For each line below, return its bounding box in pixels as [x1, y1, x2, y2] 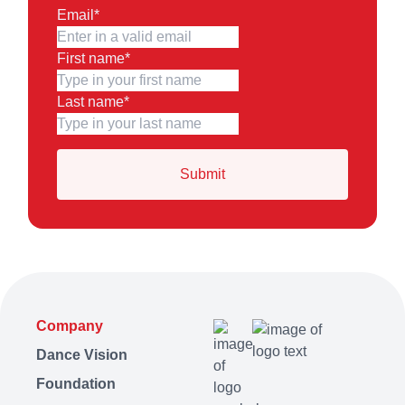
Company [36, 317, 103, 334]
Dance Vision [36, 346, 127, 363]
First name [57, 50, 125, 66]
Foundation [36, 375, 116, 391]
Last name [57, 93, 124, 109]
